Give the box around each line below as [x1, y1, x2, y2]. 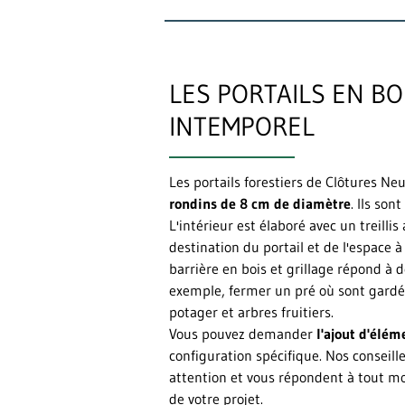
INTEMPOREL [169, 110, 315, 143]
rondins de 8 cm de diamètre [169, 194, 351, 212]
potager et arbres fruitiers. [169, 303, 334, 321]
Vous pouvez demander [169, 325, 313, 343]
